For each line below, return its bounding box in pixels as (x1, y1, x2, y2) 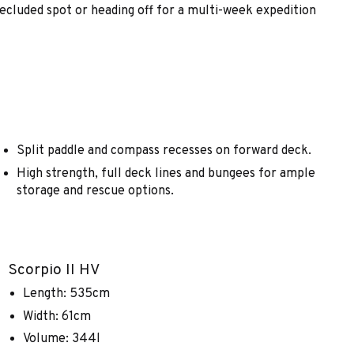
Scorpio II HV (7, 260, 100, 280)
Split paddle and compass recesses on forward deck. (17, 143, 312, 160)
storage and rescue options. (17, 183, 175, 199)
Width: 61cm (22, 308, 91, 325)
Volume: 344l (22, 331, 100, 348)
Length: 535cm (22, 286, 110, 303)
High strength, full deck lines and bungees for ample (17, 165, 316, 182)
